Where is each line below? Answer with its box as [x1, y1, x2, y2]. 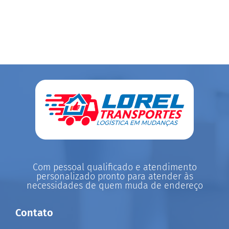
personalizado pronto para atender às [36, 170, 193, 182]
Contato [15, 206, 53, 219]
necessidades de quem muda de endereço [26, 179, 203, 191]
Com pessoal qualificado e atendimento [32, 161, 197, 173]
